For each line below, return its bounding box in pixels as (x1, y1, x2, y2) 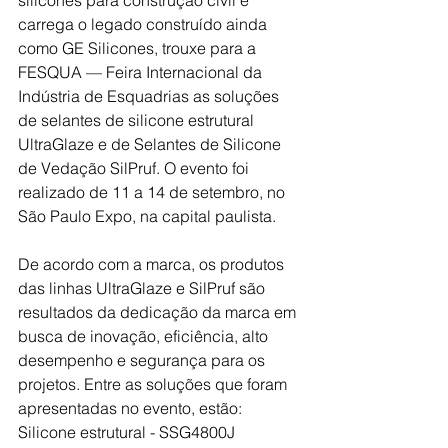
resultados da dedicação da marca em (18, 301, 300, 322)
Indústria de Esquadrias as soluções (18, 85, 283, 106)
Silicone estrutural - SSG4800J (18, 421, 239, 442)
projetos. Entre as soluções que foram (18, 373, 291, 394)
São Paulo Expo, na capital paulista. (18, 205, 276, 226)
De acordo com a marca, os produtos (18, 253, 288, 274)
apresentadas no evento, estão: (18, 397, 246, 418)
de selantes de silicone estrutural (18, 109, 258, 130)
